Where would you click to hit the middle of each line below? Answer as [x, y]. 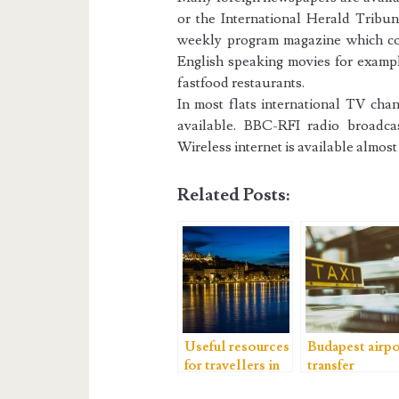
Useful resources [237, 347]
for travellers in [232, 366]
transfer [331, 366]
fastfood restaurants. [241, 83]
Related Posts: [234, 195]
